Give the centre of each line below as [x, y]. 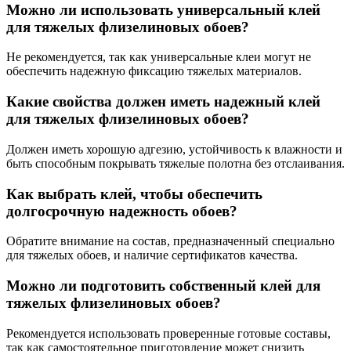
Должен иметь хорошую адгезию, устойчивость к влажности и [174, 149]
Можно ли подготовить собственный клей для [163, 286]
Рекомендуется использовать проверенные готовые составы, [168, 333]
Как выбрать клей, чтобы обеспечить [134, 194]
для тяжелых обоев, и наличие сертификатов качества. [152, 255]
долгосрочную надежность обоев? [122, 211]
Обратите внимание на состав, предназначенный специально [170, 241]
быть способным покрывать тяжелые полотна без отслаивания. [175, 163]
